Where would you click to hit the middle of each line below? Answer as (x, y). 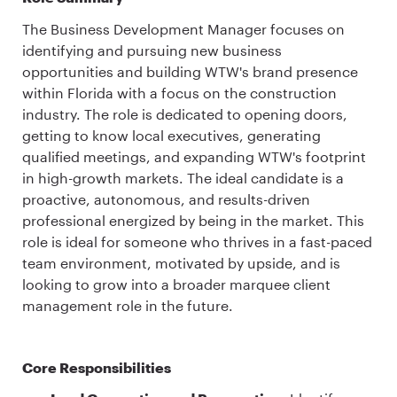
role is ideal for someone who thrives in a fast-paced (197, 241)
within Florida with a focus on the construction (179, 92)
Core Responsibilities (106, 367)
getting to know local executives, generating (171, 135)
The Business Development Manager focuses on (183, 28)
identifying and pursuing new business (152, 50)
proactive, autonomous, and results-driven (166, 198)
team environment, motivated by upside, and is (181, 262)
